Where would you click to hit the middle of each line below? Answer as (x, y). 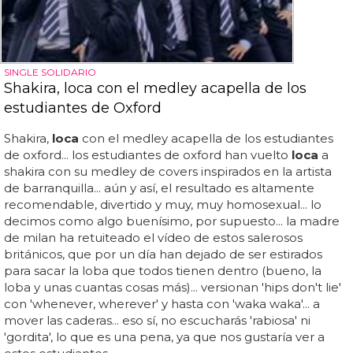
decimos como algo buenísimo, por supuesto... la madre (172, 221)
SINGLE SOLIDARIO (50, 72)
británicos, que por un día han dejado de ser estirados (163, 254)
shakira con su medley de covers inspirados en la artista (168, 171)
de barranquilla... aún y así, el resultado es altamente (159, 188)
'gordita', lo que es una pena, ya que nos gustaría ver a (164, 336)
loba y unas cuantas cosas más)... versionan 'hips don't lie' (173, 287)
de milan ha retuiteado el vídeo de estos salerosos (153, 237)
